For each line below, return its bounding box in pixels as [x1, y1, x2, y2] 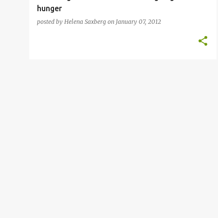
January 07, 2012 [116, 18, 161, 25]
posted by [37, 18, 64, 25]
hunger [37, 4, 62, 13]
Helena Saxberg [64, 18, 106, 25]
